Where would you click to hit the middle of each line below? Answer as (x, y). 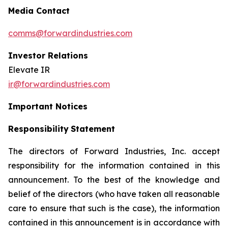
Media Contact (40, 11)
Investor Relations (48, 55)
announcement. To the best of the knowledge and (114, 180)
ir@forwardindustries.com (59, 84)
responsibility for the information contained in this (114, 165)
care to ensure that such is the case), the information (114, 208)
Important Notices (48, 106)
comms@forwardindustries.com (70, 33)
